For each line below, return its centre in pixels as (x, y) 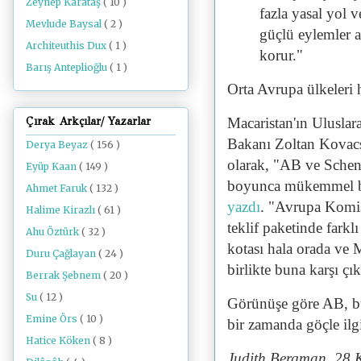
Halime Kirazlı (62, 210)
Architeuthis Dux (67, 45)
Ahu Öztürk (54, 231)
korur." (281, 55)
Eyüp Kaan (52, 166)
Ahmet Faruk (58, 188)
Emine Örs (53, 318)
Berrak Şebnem (64, 275)
